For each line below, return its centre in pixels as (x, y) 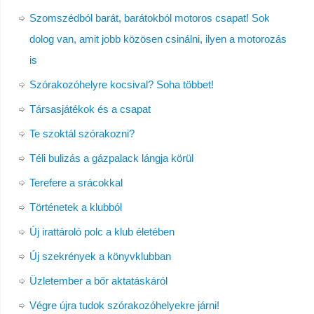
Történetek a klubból (75, 207)
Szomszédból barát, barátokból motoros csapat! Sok (149, 18)
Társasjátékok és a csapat (90, 109)
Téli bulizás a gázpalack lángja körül (111, 158)
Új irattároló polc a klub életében (102, 232)
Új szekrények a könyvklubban (100, 257)
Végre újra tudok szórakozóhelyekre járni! (124, 306)
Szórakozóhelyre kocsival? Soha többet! (121, 85)
